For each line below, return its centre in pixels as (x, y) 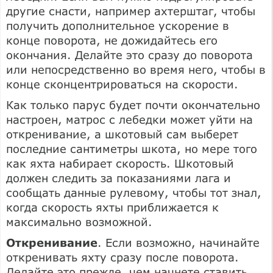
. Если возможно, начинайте (179, 242)
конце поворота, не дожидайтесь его (112, 40)
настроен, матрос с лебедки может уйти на (129, 119)
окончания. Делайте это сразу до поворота (129, 55)
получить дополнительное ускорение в (118, 25)
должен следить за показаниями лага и (119, 178)
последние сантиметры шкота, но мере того (132, 148)
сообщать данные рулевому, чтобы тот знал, (134, 192)
